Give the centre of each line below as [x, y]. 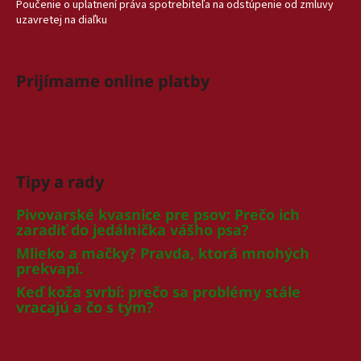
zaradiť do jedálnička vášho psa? [133, 229]
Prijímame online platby [113, 81]
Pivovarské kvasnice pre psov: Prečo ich [158, 214]
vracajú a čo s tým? [85, 307]
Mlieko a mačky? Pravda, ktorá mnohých [163, 253]
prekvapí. [50, 268]
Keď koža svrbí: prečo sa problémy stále [158, 291]
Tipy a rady [60, 181]
